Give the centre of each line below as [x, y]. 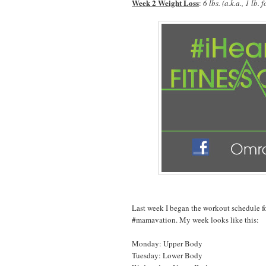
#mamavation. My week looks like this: [195, 219]
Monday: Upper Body [167, 243]
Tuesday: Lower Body [167, 255]
